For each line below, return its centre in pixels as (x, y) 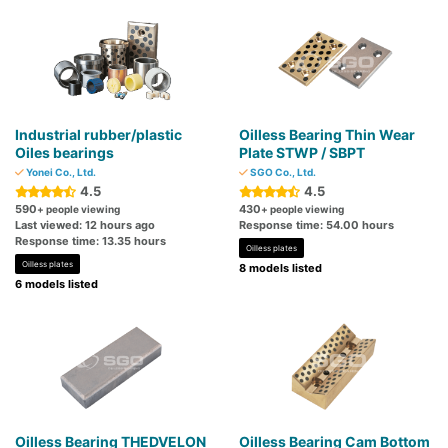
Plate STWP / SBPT (302, 153)
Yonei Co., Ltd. (60, 172)
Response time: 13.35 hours (90, 241)
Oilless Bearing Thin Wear (327, 135)
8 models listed (280, 268)
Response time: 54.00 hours (316, 225)
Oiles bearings (64, 153)
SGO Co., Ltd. (282, 172)
